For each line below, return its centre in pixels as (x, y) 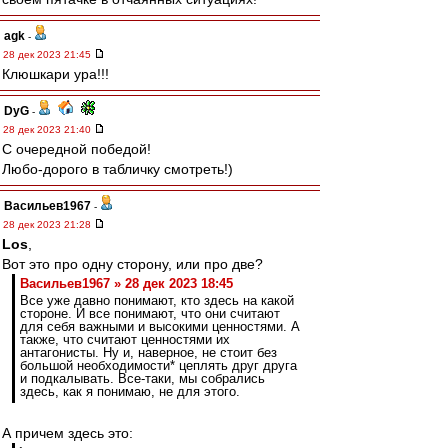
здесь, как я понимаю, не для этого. (130, 391)
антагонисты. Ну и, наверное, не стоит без (148, 352)
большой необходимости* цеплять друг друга (158, 365)
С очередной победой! (76, 149)
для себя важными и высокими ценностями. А (160, 326)
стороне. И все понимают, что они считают (150, 313)
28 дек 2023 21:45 (48, 54)
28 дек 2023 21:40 (48, 129)
